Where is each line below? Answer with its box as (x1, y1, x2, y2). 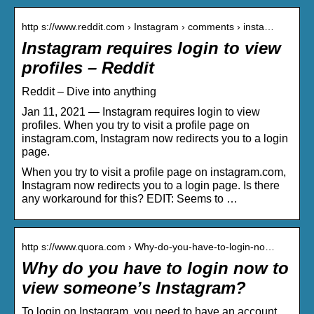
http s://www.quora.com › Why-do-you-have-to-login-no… (22, 241, 275, 253)
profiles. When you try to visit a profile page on (22, 119, 250, 132)
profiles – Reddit (22, 58, 154, 78)
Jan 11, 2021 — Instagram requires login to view (22, 106, 260, 118)
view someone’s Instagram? (22, 278, 246, 298)
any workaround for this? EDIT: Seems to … (22, 193, 238, 205)
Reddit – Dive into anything (22, 86, 156, 98)
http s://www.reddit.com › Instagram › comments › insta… (22, 21, 274, 33)
